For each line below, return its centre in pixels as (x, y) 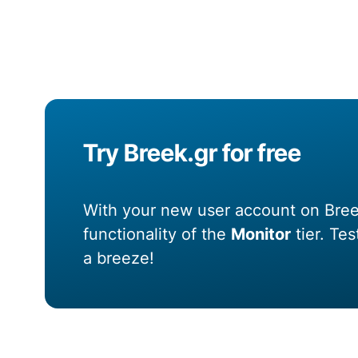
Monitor (261, 235)
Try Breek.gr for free (193, 153)
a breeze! (119, 259)
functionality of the (157, 235)
